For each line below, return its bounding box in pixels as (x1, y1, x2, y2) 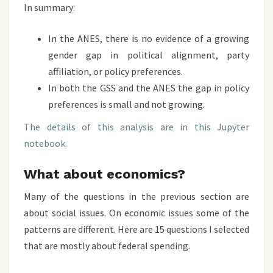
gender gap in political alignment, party (48, 48, 249, 61)
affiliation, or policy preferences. (48, 65, 183, 77)
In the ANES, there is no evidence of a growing (48, 32, 249, 44)
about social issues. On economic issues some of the (24, 206, 249, 219)
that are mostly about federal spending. (24, 239, 190, 252)
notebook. (24, 136, 67, 149)
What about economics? (24, 166, 185, 182)
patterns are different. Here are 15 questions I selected (24, 222, 249, 235)
